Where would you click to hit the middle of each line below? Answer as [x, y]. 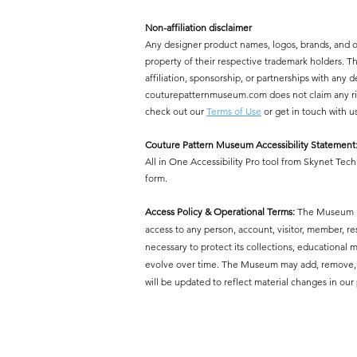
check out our [176, 111]
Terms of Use [234, 111]
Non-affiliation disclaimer [198, 27]
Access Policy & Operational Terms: [220, 212]
